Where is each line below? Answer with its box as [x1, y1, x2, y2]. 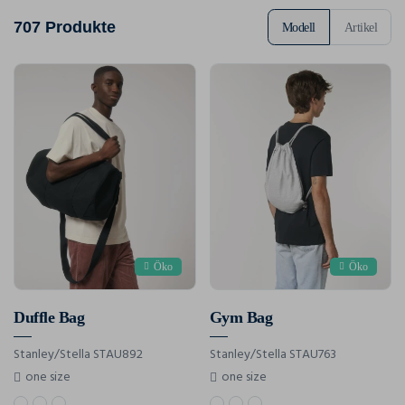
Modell [281, 20, 316, 34]
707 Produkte [14, 17, 116, 36]
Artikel [344, 20, 377, 34]
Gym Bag [209, 308, 272, 327]
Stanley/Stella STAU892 [14, 344, 143, 366]
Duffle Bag [14, 308, 84, 327]
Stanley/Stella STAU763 [209, 344, 336, 366]
